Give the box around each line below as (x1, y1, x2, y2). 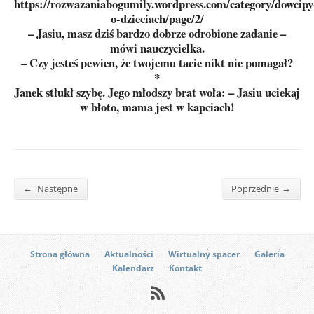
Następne (35, 182, 78, 195)
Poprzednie (231, 182, 279, 195)
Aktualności (104, 248, 153, 259)
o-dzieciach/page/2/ (110, 10, 204, 27)
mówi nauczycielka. (109, 39, 205, 57)
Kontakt (169, 262, 202, 273)
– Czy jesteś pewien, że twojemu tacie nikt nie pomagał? (21, 54, 293, 71)
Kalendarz (112, 262, 154, 273)
